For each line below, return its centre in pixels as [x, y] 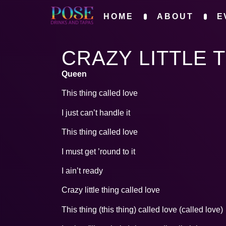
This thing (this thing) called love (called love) [142, 209]
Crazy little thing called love [111, 190]
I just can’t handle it [96, 112]
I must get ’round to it [98, 151]
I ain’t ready [82, 171]
